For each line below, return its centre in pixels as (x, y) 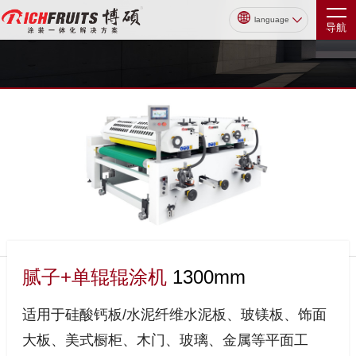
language (272, 19)
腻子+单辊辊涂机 (97, 277)
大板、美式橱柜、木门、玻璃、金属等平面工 (165, 340)
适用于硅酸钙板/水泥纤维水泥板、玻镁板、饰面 (174, 314)
